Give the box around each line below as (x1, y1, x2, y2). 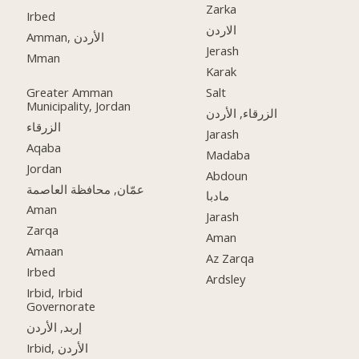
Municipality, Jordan (26, 97, 131, 114)
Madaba (206, 146, 251, 163)
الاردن (206, 22, 237, 38)
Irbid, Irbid (26, 284, 83, 301)
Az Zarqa (206, 250, 255, 267)
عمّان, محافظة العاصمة (26, 180, 145, 197)
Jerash (206, 42, 240, 59)
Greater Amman (26, 83, 114, 100)
